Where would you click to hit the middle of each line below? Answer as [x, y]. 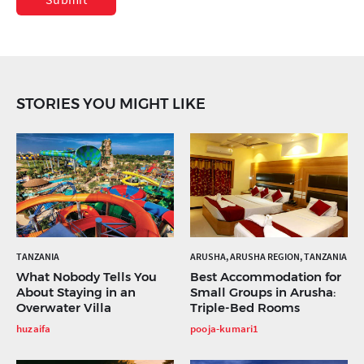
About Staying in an [76, 292]
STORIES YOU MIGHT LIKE [111, 104]
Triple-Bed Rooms [245, 308]
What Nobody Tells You [87, 277]
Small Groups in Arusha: [263, 292]
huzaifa [34, 329]
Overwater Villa [64, 308]
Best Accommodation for [266, 277]
